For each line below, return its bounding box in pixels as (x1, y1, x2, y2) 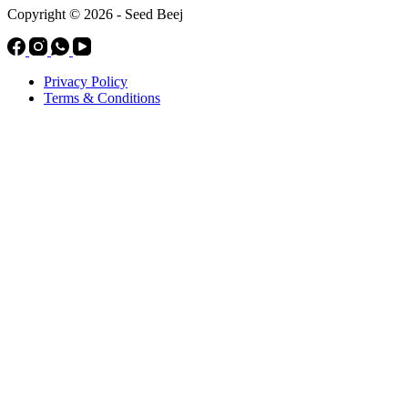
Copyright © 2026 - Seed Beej (7, 6, 183, 23)
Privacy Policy (44, 74, 127, 90)
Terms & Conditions (44, 90, 160, 107)
